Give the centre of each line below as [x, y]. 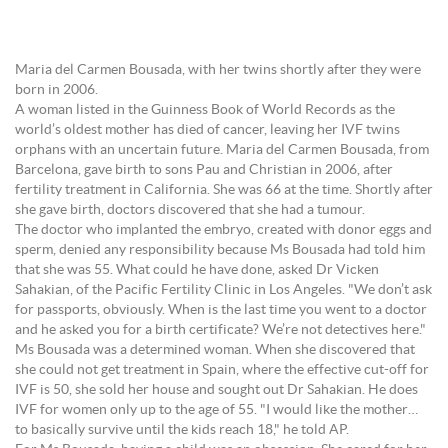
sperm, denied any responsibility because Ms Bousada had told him [220, 250]
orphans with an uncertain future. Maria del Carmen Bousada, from [222, 150]
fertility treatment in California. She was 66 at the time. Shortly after [224, 190]
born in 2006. [56, 90]
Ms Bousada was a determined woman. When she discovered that [215, 350]
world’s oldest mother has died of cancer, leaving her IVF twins [207, 130]
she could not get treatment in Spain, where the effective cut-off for [222, 370]
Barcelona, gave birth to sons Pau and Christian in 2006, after [204, 170]
